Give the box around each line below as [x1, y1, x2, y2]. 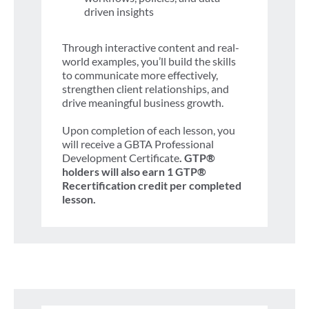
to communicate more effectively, [62, 68, 218, 81]
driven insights [84, 4, 156, 18]
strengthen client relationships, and [62, 81, 229, 95]
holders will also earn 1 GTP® [62, 164, 206, 178]
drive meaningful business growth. [62, 95, 226, 109]
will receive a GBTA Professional [62, 137, 214, 150]
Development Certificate [62, 150, 179, 164]
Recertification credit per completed [62, 178, 241, 192]
